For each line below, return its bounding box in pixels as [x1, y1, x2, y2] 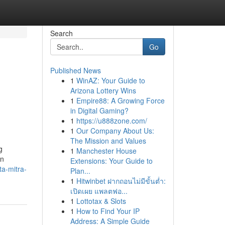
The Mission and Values [70, 136, 146, 146]
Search [50, 28, 73, 38]
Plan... [70, 166, 90, 176]
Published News [50, 65, 101, 75]
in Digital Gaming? [70, 105, 129, 116]
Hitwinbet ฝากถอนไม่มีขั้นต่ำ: [76, 176, 166, 186]
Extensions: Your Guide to [70, 156, 153, 166]
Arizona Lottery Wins [70, 85, 136, 95]
